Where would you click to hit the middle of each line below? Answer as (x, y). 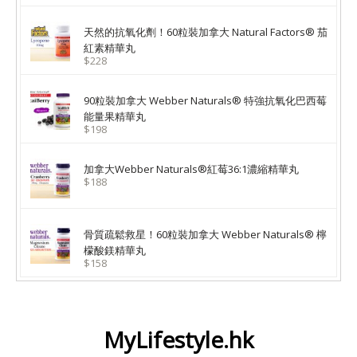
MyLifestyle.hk (178, 340)
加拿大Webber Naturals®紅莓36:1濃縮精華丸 (191, 169)
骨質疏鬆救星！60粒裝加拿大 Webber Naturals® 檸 (205, 235)
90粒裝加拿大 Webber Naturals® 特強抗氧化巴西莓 (205, 101)
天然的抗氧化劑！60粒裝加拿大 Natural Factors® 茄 (206, 32)
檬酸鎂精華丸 (115, 251)
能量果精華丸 (115, 117)
